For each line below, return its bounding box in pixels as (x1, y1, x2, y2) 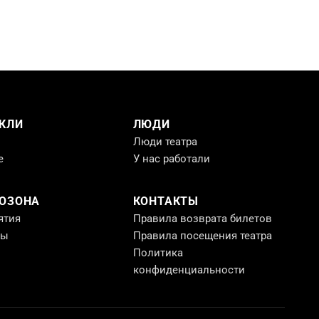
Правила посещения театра (132, 229, 272, 242)
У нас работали (132, 152, 210, 165)
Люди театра (132, 135, 197, 148)
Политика (132, 246, 183, 259)
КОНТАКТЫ (132, 194, 199, 208)
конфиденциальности (132, 263, 245, 276)
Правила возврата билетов (132, 211, 272, 225)
